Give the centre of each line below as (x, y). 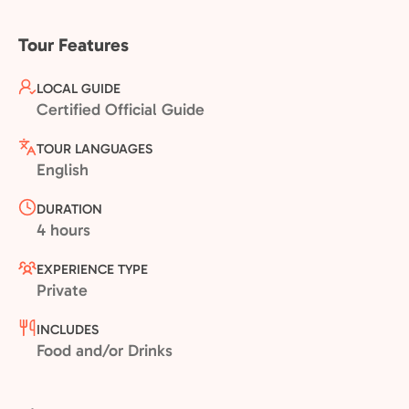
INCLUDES (68, 330)
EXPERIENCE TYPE (92, 269)
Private (62, 290)
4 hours (63, 230)
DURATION (69, 209)
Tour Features (73, 45)
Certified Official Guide (121, 110)
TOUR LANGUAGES (94, 149)
